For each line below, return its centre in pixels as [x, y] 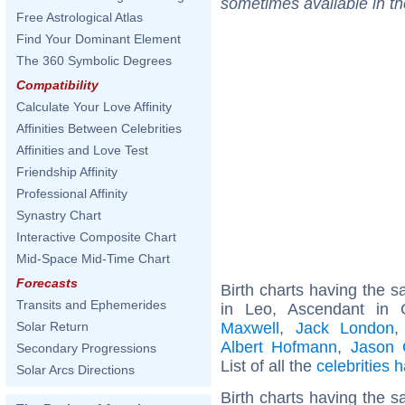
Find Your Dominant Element [99, 39]
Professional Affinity [72, 193]
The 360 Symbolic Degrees [94, 61]
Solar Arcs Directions [75, 370]
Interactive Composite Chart [96, 237]
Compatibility [57, 85]
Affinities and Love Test [82, 150]
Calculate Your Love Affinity [94, 107]
